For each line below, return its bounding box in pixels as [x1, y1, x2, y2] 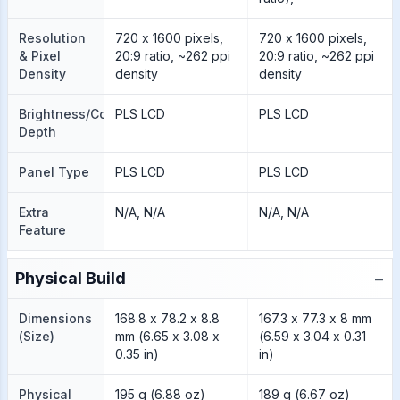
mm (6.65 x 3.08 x [114, 329, 220, 344]
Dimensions [19, 311, 92, 326]
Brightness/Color [19, 106, 123, 121]
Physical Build [15, 269, 126, 287]
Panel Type [19, 164, 89, 179]
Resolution [19, 30, 86, 46]
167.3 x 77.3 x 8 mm [258, 311, 371, 326]
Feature [19, 222, 66, 237]
